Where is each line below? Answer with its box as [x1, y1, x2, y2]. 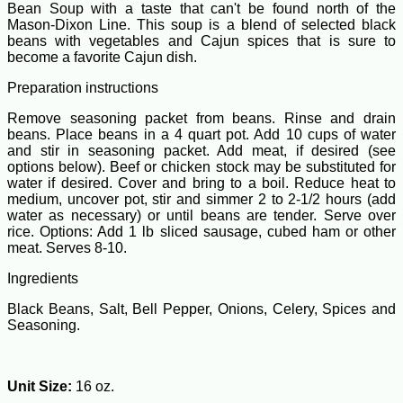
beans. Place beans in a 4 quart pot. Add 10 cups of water [7, 127, 396, 143]
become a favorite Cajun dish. [7, 49, 197, 66]
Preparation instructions [7, 80, 158, 96]
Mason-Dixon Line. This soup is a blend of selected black [7, 17, 396, 33]
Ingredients [7, 271, 78, 287]
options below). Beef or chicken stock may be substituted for [7, 159, 396, 175]
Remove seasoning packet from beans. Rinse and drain [7, 111, 396, 127]
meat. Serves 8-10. [7, 240, 127, 256]
